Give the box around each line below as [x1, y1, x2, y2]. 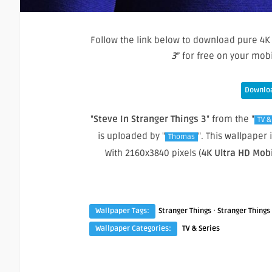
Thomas [168, 132, 195, 142]
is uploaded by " [97, 131, 165, 142]
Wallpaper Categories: [95, 224, 171, 234]
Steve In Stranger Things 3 [93, 114, 206, 125]
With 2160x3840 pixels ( [105, 148, 202, 159]
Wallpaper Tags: [95, 206, 149, 216]
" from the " [206, 114, 254, 125]
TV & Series [182, 224, 220, 234]
